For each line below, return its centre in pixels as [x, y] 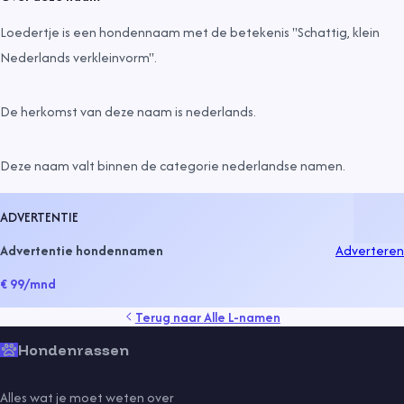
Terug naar [169, 317]
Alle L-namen [242, 317]
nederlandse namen [282, 165]
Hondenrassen [73, 350]
